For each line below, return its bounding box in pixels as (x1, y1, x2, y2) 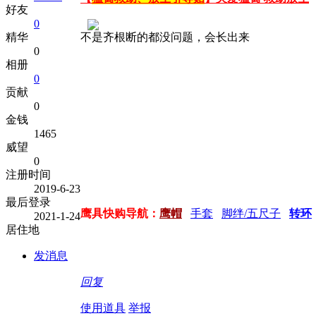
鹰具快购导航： (80, 207, 159, 219)
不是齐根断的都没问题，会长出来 (80, 30, 250, 43)
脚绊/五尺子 (221, 207, 281, 219)
